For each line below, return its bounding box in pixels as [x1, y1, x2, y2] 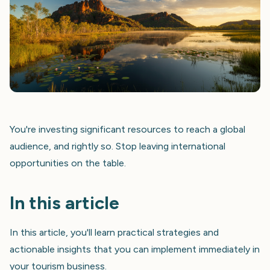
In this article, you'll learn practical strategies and [10, 226, 219, 238]
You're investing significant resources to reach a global [10, 123, 245, 135]
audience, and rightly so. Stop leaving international [10, 140, 225, 152]
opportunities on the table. [10, 157, 126, 169]
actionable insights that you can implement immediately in [10, 243, 260, 255]
